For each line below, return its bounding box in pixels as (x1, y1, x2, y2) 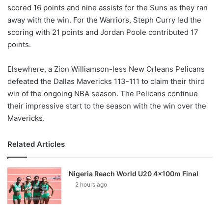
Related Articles (7, 139, 65, 149)
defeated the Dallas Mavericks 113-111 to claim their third (7, 77, 205, 86)
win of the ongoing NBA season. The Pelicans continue (7, 89, 198, 99)
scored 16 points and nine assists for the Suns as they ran (7, 3, 208, 13)
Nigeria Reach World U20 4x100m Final (69, 169, 199, 178)
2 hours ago (75, 181, 108, 189)
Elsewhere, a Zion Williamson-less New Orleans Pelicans (7, 64, 205, 74)
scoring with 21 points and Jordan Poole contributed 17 (7, 27, 198, 37)
